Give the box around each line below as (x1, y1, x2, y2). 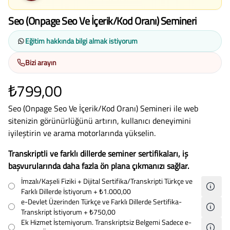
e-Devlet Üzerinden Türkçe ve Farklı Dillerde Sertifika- (21, 196, 182, 207)
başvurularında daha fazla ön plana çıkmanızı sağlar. (8, 159, 189, 172)
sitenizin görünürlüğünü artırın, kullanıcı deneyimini (8, 114, 191, 127)
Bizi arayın (25, 56, 56, 68)
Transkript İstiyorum (21, 206, 84, 217)
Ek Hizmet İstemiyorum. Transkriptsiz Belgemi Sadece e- (21, 216, 191, 227)
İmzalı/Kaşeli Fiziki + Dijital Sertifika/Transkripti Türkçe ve (21, 175, 193, 186)
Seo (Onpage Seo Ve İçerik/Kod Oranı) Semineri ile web (8, 102, 198, 114)
